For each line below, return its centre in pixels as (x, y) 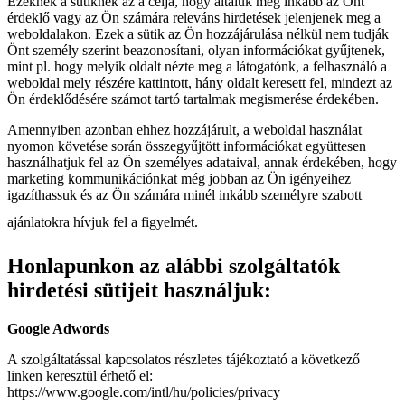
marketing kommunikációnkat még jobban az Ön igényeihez (179, 179)
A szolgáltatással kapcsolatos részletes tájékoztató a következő (184, 360)
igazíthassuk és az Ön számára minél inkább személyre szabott (184, 195)
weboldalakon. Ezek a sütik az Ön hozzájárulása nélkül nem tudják (198, 34)
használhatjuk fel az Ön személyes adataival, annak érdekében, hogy (202, 163)
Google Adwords (58, 329)
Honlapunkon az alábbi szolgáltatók (174, 266)
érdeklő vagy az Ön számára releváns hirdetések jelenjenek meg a (194, 18)
